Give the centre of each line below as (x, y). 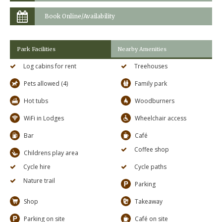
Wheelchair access (161, 118)
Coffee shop (152, 150)
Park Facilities (36, 49)
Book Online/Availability (80, 16)
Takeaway (149, 202)
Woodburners (155, 101)
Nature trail (39, 181)
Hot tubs (36, 101)
